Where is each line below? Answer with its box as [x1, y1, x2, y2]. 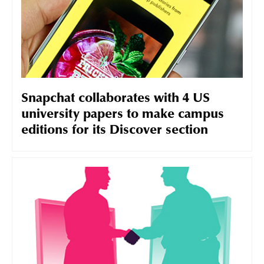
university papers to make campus [21, 108, 224, 122]
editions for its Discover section [21, 124, 208, 138]
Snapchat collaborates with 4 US [21, 93, 210, 106]
